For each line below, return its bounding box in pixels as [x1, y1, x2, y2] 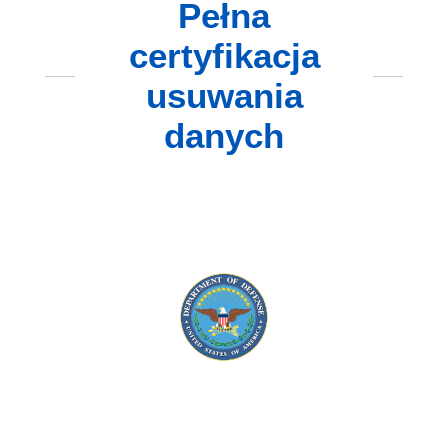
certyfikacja [128, 36, 320, 76]
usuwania [145, 76, 303, 116]
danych [164, 116, 284, 156]
